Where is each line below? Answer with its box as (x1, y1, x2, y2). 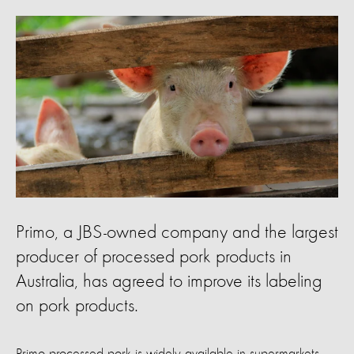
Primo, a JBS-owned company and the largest (16, 223, 338, 243)
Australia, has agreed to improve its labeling (16, 272, 322, 292)
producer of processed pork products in (16, 247, 292, 267)
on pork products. (16, 296, 138, 316)
